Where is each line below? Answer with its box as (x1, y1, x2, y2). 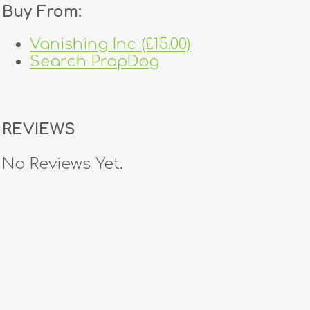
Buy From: (2, 3, 82, 20)
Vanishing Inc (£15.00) (30, 35, 191, 53)
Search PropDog (30, 53, 159, 71)
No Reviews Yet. (2, 154, 122, 172)
